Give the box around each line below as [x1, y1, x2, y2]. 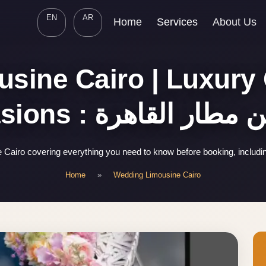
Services [157, 16, 198, 28]
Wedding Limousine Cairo [113, 170, 201, 179]
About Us [213, 16, 257, 28]
